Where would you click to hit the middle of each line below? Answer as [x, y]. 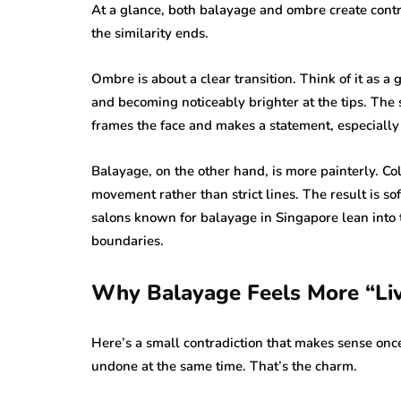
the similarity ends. [150, 33]
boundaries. [128, 240]
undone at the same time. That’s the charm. [224, 366]
